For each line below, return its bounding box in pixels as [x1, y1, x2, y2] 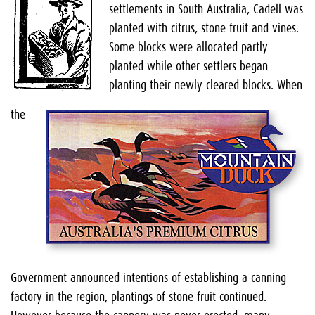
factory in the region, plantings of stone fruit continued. [11, 290, 266, 304]
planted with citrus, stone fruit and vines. [109, 22, 299, 35]
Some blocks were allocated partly [109, 41, 268, 54]
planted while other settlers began [109, 60, 268, 73]
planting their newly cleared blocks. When [109, 79, 302, 92]
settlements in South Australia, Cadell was [109, 3, 303, 16]
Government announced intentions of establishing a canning [11, 271, 286, 285]
